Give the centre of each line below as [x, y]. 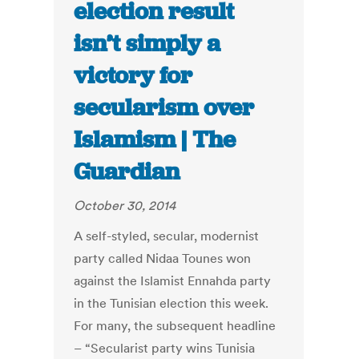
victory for [133, 76]
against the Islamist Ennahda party [173, 281]
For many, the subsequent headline [175, 326]
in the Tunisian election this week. [171, 303]
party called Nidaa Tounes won [163, 258]
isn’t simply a [147, 44]
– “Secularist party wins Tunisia [165, 348]
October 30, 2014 [125, 206]
